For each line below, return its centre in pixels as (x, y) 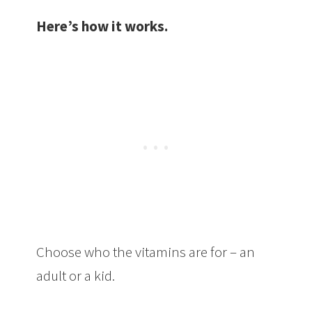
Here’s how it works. (104, 26)
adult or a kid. (76, 275)
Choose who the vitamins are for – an (146, 251)
